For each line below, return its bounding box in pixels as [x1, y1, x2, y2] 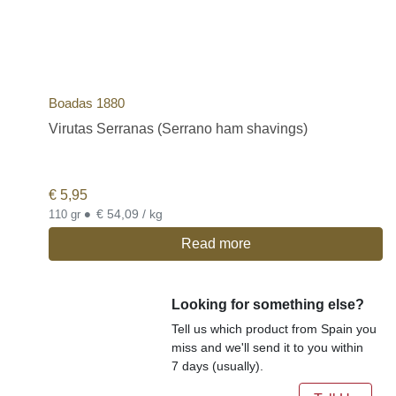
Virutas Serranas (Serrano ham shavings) [49, 120, 308, 136]
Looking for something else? [171, 296, 365, 312]
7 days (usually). [171, 358, 264, 373]
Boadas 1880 [49, 95, 125, 110]
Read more [180, 235, 251, 251]
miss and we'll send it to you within [171, 339, 364, 354]
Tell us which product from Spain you [171, 321, 377, 336]
